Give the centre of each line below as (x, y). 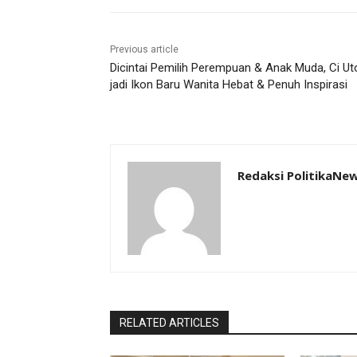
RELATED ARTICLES (169, 322)
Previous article (144, 49)
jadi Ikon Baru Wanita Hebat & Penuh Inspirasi (229, 84)
